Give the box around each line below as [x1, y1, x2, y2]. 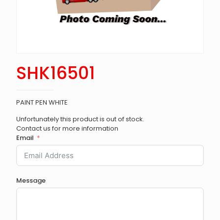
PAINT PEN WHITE [16, 98, 68, 107]
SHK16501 [16, 61, 95, 85]
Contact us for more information [16, 124, 118, 133]
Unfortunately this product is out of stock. [16, 114, 144, 124]
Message [16, 176, 46, 185]
